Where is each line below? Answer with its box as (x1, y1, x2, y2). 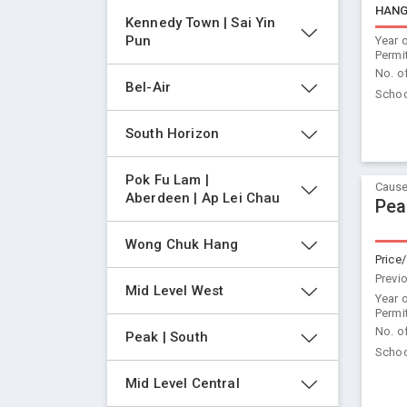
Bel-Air (125, 79, 172, 95)
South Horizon (125, 125, 220, 142)
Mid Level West (125, 283, 224, 299)
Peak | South (125, 329, 208, 345)
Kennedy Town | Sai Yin (125, 15, 280, 31)
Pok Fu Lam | (125, 172, 213, 188)
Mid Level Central (125, 375, 240, 392)
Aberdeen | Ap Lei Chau (125, 190, 281, 206)
